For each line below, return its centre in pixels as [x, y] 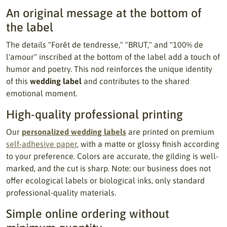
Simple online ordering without [88, 214]
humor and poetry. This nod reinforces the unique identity [109, 69]
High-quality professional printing [94, 114]
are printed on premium [170, 132]
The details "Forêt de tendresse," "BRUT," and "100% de [105, 45]
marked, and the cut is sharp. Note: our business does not [108, 168]
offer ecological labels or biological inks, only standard [105, 180]
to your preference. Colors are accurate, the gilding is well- [112, 156]
